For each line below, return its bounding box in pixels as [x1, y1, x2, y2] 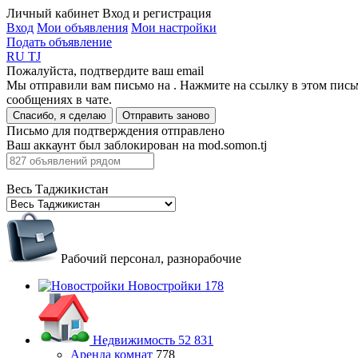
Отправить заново [122, 109, 209, 121]
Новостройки [125, 279, 205, 292]
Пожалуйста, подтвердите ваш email [6, 64, 204, 78]
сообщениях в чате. [6, 93, 112, 106]
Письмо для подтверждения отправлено [6, 124, 225, 137]
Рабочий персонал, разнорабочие [58, 252, 241, 265]
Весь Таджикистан [6, 182, 109, 196]
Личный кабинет [6, 6, 99, 20]
